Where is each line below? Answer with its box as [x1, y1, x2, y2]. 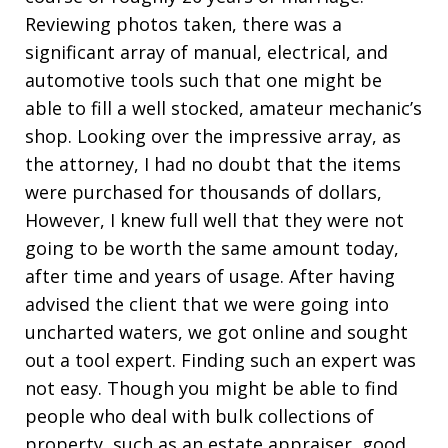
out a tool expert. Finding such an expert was [25, 348, 416, 372]
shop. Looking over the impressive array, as [25, 124, 401, 148]
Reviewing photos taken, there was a [25, 12, 342, 36]
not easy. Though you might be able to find [25, 376, 398, 400]
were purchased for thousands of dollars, [25, 180, 382, 204]
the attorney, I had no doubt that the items [25, 152, 401, 176]
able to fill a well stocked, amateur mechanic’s [25, 96, 422, 120]
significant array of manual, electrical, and [25, 40, 388, 64]
